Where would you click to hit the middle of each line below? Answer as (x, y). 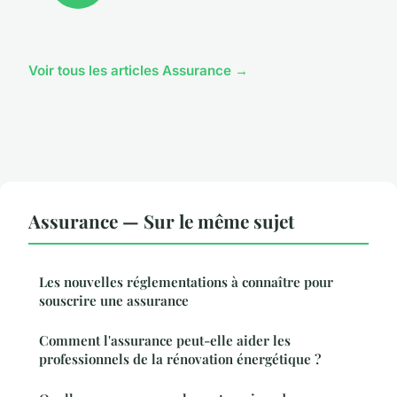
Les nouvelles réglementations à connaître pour (186, 281)
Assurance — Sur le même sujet (161, 220)
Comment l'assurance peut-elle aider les (165, 340)
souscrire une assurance (114, 300)
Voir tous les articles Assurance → (138, 70)
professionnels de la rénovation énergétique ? (180, 358)
